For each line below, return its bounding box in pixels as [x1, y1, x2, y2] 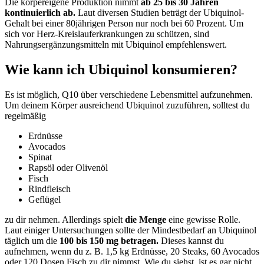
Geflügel [28, 194, 61, 204]
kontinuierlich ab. [5, 8, 75, 18]
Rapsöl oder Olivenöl [28, 162, 108, 173]
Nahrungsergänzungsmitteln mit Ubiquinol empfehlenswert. [5, 39, 227, 50]
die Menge [125, 214, 166, 225]
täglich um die [5, 235, 60, 246]
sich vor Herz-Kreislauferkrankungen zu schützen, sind [5, 29, 209, 39]
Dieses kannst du [159, 235, 224, 246]
